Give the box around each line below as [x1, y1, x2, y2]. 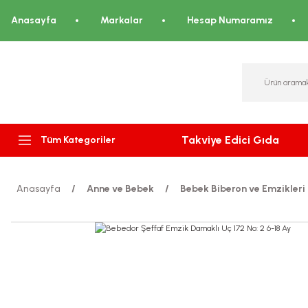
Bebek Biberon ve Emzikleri [180, 183, 305, 195]
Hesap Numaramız [187, 14, 273, 26]
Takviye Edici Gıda [181, 133, 279, 146]
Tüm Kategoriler [41, 133, 115, 146]
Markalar [100, 14, 143, 26]
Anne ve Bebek [87, 183, 154, 195]
